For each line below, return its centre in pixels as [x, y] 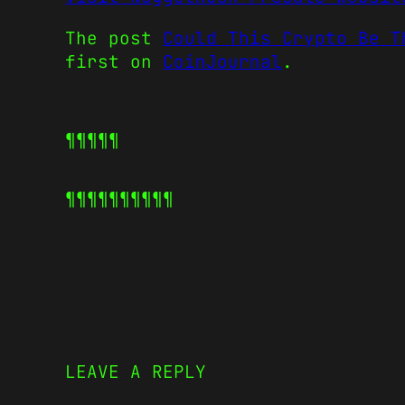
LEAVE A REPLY [136, 372]
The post [114, 38]
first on [114, 61]
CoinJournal [222, 61]
